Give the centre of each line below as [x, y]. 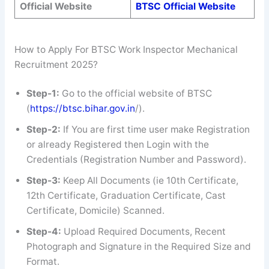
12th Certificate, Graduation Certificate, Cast [126, 196]
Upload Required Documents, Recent [144, 232]
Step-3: [44, 181]
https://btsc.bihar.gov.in [82, 109]
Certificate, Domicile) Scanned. [95, 211]
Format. [43, 262]
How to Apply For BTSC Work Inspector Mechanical [126, 49]
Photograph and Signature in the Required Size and [138, 247]
